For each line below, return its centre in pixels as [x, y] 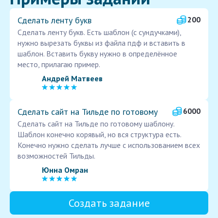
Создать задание [109, 203]
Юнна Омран [65, 170]
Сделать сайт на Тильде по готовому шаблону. [96, 124]
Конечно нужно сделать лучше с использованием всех [109, 145]
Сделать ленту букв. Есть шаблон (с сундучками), [99, 32]
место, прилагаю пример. [59, 64]
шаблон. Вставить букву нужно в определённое [97, 54]
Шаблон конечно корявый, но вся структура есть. [99, 135]
